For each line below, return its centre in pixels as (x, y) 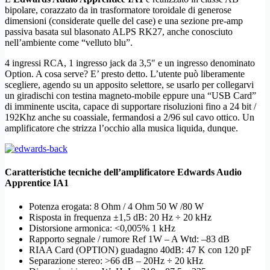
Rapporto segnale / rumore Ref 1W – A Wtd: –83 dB (129, 239)
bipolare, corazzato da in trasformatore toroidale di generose (118, 10)
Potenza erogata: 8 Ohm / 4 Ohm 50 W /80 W (116, 207)
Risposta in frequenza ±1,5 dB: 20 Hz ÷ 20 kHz (120, 218)
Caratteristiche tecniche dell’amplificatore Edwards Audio (123, 172)
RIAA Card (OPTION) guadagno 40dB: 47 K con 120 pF (140, 250)
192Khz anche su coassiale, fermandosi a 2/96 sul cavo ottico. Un (130, 117)
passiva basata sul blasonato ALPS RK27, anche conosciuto (119, 31)
